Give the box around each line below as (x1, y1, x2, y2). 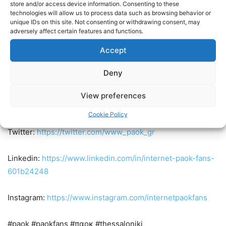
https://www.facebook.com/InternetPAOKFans (46, 100, 209, 110)
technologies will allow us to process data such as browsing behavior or (10, 9, 211, 16)
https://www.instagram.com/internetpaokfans (47, 192, 207, 202)
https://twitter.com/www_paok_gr (37, 127, 155, 137)
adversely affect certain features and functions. (10, 27, 143, 34)
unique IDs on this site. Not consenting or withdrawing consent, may (10, 18, 200, 25)
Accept (99, 45, 127, 55)
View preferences (80, 90, 146, 100)
